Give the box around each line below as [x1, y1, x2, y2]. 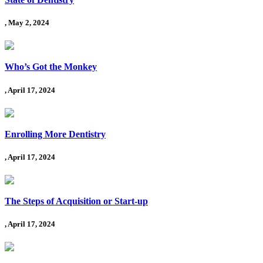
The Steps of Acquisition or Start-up [5, 196, 148, 207]
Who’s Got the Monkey [5, 62, 97, 72]
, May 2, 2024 [5, 18, 49, 28]
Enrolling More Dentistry [5, 129, 106, 139]
